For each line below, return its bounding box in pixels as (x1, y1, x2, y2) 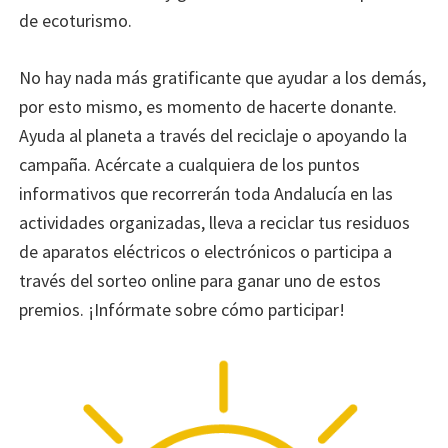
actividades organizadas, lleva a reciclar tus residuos (19, 210, 411, 234)
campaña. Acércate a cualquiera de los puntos (19, 152, 361, 176)
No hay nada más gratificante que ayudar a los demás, (19, 65, 427, 89)
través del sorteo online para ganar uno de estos (19, 268, 382, 292)
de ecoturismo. (19, 8, 133, 32)
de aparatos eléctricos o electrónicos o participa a (19, 239, 393, 263)
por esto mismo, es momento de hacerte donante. (19, 94, 398, 118)
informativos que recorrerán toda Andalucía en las (19, 181, 394, 205)
